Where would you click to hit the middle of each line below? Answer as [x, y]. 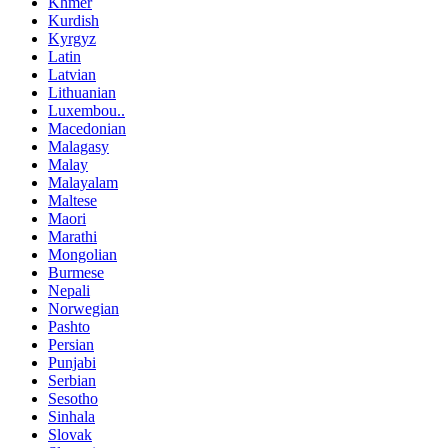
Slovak [70, 435]
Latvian [72, 75]
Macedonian [87, 129]
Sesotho [73, 399]
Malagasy [78, 147]
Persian [71, 345]
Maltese [72, 201]
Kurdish [73, 21]
